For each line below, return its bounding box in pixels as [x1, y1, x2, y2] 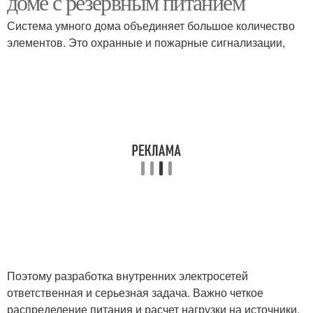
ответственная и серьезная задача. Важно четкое [7, 284, 263, 300]
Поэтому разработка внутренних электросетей [7, 268, 248, 284]
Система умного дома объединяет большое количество [7, 17, 295, 34]
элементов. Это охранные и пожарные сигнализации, [7, 34, 285, 50]
